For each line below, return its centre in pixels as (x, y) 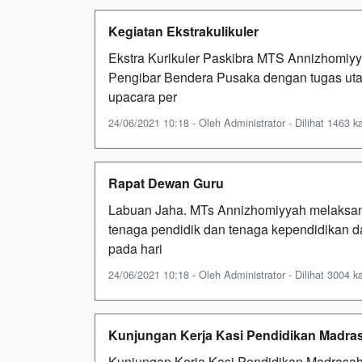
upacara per (143, 96)
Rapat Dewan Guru (166, 183)
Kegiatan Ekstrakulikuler (183, 31)
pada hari (135, 248)
